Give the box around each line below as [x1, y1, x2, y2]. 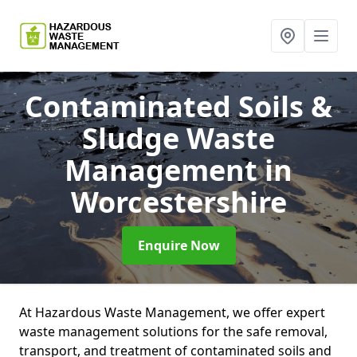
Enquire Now [137, 237, 220, 254]
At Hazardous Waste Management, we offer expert [19, 304, 325, 321]
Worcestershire [70, 182, 287, 222]
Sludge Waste [82, 119, 275, 158]
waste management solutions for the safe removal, [19, 323, 328, 340]
